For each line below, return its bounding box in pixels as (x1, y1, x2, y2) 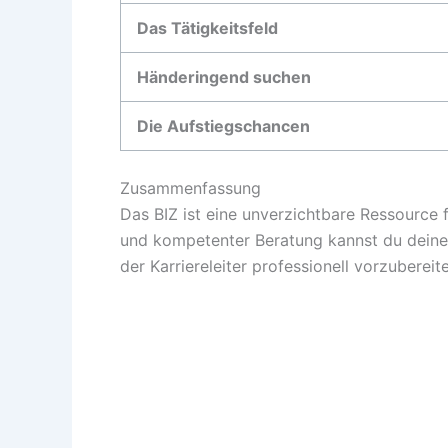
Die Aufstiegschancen (137, 115, 310, 136)
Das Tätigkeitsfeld (137, 17, 278, 38)
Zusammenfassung (120, 177, 261, 198)
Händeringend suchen (137, 66, 311, 87)
